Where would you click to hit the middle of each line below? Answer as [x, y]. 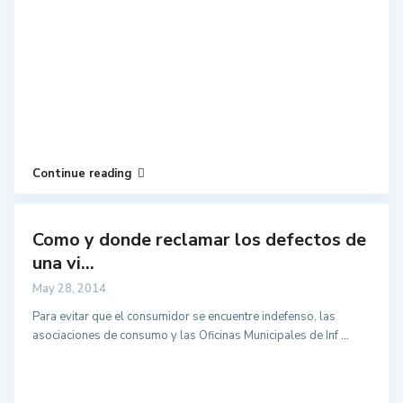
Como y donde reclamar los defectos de [199, 240]
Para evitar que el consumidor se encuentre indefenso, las [184, 317]
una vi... [63, 263]
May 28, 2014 [69, 289]
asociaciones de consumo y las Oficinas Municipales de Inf [187, 336]
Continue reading [82, 174]
